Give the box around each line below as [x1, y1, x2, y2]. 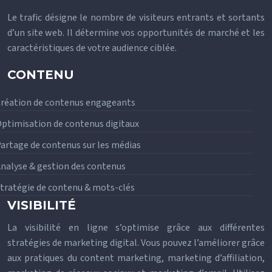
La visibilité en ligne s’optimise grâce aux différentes [7, 221, 265, 234]
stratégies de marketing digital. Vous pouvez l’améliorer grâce [7, 236, 265, 250]
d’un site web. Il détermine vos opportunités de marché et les [7, 26, 265, 39]
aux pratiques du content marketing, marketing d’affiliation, [7, 251, 265, 265]
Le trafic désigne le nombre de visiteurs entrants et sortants [7, 11, 265, 24]
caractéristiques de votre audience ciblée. [7, 41, 177, 55]
